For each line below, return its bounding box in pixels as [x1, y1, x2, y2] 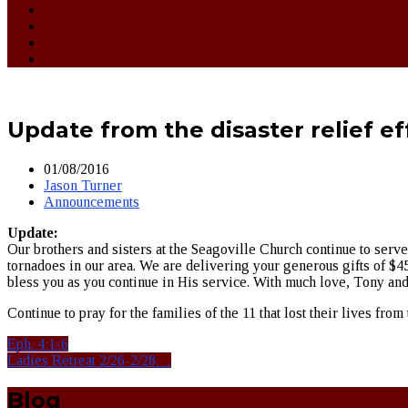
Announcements [44, 193, 139, 209]
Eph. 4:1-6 [7, 335, 68, 352]
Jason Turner [44, 177, 122, 193]
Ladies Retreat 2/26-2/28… [7, 352, 171, 368]
